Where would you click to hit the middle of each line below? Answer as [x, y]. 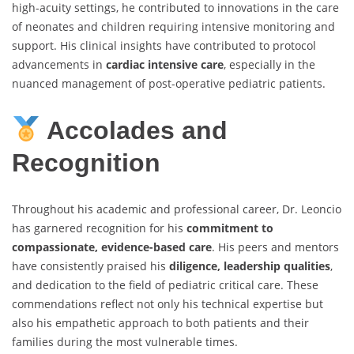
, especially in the [269, 65]
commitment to [230, 228]
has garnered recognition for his [99, 228]
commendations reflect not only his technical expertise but [168, 304]
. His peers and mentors [275, 247]
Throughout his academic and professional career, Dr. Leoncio [177, 209]
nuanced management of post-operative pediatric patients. [169, 84]
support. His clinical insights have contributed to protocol [164, 46]
